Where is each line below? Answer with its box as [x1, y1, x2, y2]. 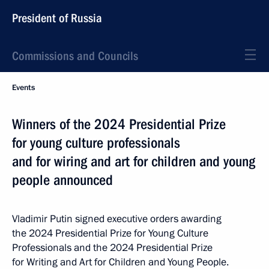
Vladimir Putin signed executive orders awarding [12, 212, 222, 226]
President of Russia [12, 11, 102, 25]
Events [12, 82, 35, 93]
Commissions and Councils [12, 49, 138, 63]
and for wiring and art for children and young [12, 153, 255, 170]
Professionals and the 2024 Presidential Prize [12, 241, 213, 255]
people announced [12, 172, 113, 189]
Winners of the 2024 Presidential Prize [12, 116, 226, 133]
